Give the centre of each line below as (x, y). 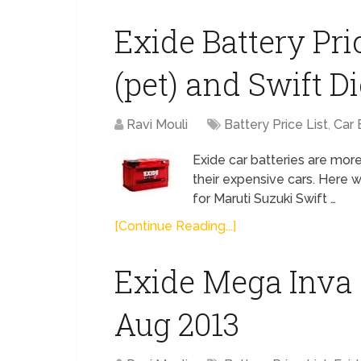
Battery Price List (276, 124)
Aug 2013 (177, 324)
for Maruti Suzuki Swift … (264, 199)
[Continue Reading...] (175, 226)
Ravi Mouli (157, 124)
